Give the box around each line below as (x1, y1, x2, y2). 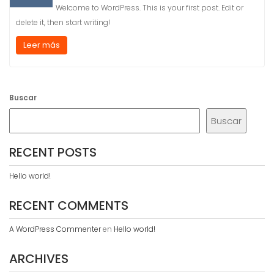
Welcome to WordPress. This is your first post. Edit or (56, 2, 243, 13)
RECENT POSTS (9, 144, 97, 161)
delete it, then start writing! (16, 17, 110, 28)
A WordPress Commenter (9, 224, 101, 235)
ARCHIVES (9, 250, 68, 268)
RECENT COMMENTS (9, 197, 128, 215)
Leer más (23, 39, 60, 51)
